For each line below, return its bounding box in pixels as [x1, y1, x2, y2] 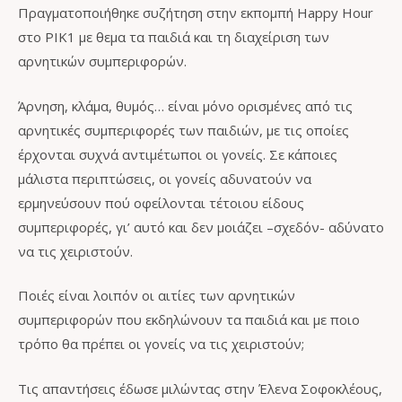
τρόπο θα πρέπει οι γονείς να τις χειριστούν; [18, 335, 304, 353]
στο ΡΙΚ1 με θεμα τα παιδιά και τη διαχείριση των [18, 28, 329, 46]
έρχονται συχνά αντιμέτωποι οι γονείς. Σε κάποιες [18, 144, 337, 163]
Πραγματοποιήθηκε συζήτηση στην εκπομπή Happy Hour [18, 4, 373, 22]
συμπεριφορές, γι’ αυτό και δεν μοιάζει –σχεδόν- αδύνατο [18, 217, 384, 236]
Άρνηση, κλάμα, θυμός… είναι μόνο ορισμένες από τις [18, 96, 353, 115]
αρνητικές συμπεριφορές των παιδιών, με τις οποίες [18, 120, 349, 139]
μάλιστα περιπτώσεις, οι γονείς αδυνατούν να [18, 169, 311, 188]
